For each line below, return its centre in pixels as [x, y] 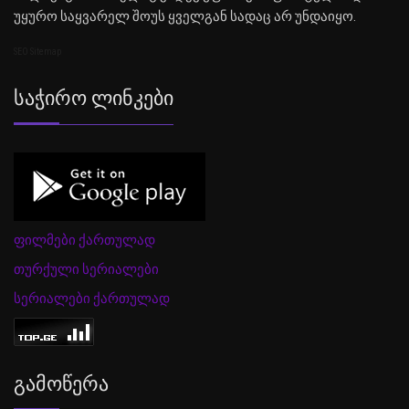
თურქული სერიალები [86, 270]
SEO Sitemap [37, 52]
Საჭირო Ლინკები [94, 99]
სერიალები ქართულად [92, 299]
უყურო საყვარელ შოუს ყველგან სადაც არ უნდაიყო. [185, 17]
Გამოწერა [61, 384]
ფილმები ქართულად [84, 241]
